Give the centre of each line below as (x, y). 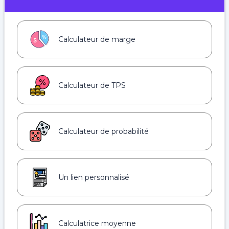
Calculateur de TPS (92, 85)
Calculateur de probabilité (104, 131)
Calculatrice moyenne (97, 223)
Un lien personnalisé (94, 177)
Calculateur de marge (97, 39)
